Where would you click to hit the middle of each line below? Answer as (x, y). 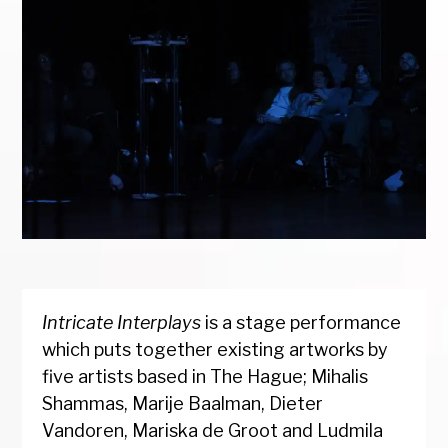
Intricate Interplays (122, 323)
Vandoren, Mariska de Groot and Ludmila (213, 431)
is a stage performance (301, 323)
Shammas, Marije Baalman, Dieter (183, 404)
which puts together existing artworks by (215, 350)
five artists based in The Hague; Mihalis (205, 377)
